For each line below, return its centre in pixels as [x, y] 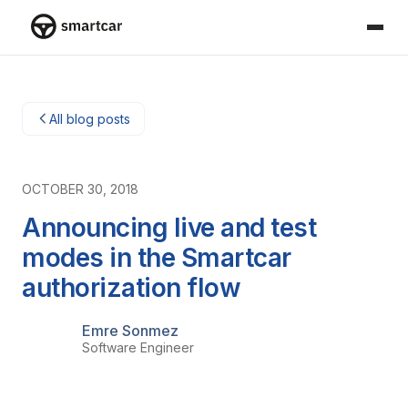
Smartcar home [85, 48]
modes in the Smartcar [157, 257]
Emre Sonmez [130, 331]
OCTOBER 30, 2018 [80, 189]
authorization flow [131, 287]
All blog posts [90, 118]
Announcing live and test [169, 227]
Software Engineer [138, 347]
